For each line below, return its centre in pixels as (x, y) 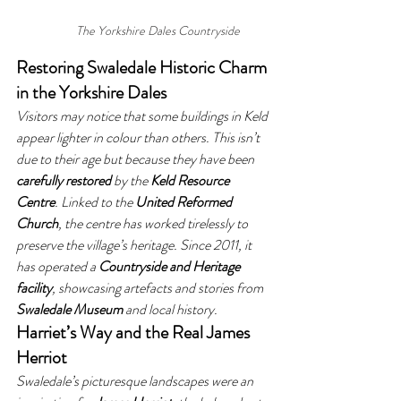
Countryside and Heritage (171, 266)
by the (131, 180)
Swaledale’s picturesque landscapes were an (136, 381)
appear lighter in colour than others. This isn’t (139, 137)
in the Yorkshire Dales (91, 93)
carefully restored (64, 180)
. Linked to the (95, 202)
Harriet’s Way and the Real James (135, 333)
